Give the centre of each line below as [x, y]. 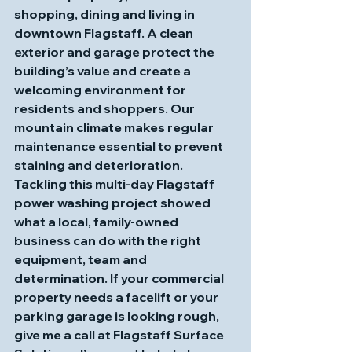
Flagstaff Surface [170, 335]
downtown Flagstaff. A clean [105, 33]
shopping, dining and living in [106, 14]
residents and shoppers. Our [106, 108]
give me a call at [64, 335]
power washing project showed [114, 203]
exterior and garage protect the [115, 52]
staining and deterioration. [100, 165]
